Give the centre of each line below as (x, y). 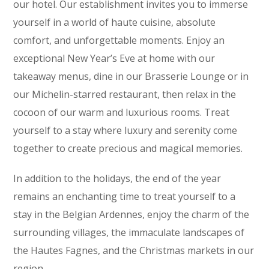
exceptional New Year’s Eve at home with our (114, 58)
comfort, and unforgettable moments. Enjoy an (119, 40)
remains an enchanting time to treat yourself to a (125, 196)
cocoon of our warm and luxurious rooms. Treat (122, 112)
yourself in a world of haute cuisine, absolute (115, 22)
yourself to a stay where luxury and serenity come (125, 130)
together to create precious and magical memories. (128, 148)
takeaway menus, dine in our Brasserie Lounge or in (131, 76)
